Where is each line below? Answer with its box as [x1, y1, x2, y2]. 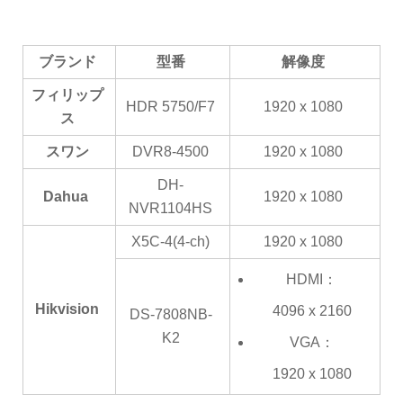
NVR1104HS [129, 200, 212, 216]
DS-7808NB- [129, 306, 212, 322]
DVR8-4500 [132, 143, 209, 159]
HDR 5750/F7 [126, 98, 215, 114]
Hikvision [35, 300, 99, 317]
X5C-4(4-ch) [131, 233, 210, 249]
